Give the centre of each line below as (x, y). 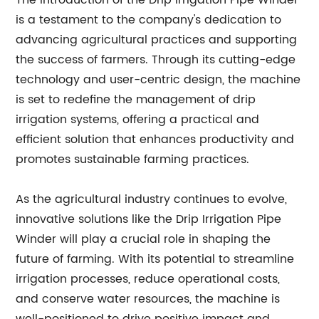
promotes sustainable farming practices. (133, 159)
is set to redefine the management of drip (136, 100)
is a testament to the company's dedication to (149, 20)
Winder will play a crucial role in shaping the (143, 239)
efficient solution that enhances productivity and (155, 140)
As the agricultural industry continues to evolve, (152, 199)
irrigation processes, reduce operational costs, (148, 279)
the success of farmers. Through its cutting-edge (156, 60)
